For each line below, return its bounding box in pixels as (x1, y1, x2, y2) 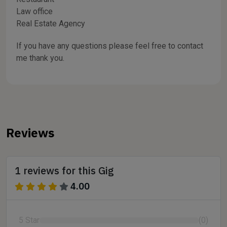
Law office (16, 7, 53, 16)
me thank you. (16, 53, 64, 63)
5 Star (19, 215, 40, 225)
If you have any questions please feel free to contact (16, 41, 203, 51)
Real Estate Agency (16, 19, 85, 28)
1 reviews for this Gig (15, 164, 114, 177)
